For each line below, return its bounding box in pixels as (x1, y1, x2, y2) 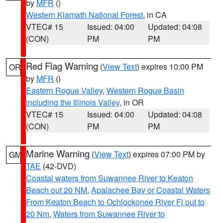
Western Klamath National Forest (26, 9, 143, 20)
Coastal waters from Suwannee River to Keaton (26, 172, 193, 184)
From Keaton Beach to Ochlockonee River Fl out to (26, 196, 205, 208)
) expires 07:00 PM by (128, 148, 205, 160)
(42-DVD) (41, 160, 76, 172)
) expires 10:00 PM (137, 61, 203, 72)
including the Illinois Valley (26, 97, 119, 108)
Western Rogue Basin (107, 85, 184, 96)
